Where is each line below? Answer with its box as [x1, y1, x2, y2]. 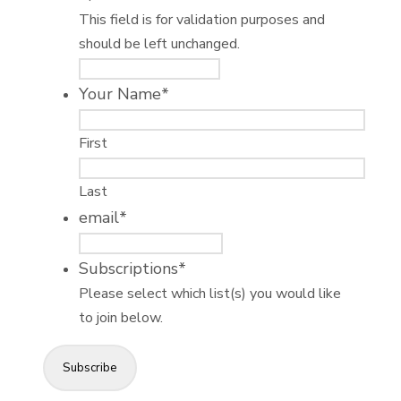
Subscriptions [79, 258, 178, 280]
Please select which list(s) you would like [79, 284, 341, 304]
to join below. [79, 308, 163, 328]
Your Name [79, 83, 161, 106]
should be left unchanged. [79, 34, 240, 55]
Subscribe [63, 360, 117, 377]
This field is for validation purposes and [79, 10, 325, 30]
